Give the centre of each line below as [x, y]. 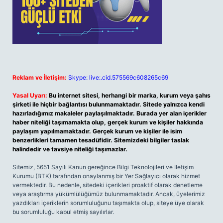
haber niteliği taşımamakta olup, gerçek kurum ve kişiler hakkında [108, 122]
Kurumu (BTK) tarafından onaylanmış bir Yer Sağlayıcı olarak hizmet [106, 176]
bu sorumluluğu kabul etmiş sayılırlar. [63, 212]
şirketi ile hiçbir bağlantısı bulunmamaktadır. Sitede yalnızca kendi [109, 104]
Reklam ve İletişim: [40, 77]
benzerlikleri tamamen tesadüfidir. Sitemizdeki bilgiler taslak [101, 140]
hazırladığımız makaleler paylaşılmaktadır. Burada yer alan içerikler [110, 113]
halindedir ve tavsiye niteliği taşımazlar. [70, 149]
